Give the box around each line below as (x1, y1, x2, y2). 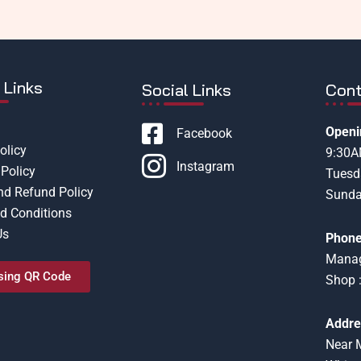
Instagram (176, 158, 234, 174)
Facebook (176, 126, 232, 142)
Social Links (142, 80, 232, 101)
